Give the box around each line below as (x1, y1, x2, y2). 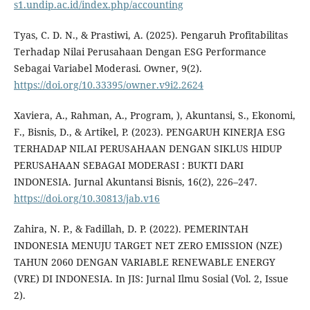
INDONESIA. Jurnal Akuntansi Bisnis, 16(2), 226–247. (13, 175, 257, 189)
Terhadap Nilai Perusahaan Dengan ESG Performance (13, 45, 266, 59)
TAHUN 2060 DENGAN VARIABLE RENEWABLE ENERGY (13, 255, 275, 269)
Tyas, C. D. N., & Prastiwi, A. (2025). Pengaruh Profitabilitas (13, 28, 288, 42)
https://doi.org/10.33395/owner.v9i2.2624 (13, 78, 203, 92)
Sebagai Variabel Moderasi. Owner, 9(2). (13, 62, 202, 75)
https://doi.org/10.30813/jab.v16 (13, 192, 160, 206)
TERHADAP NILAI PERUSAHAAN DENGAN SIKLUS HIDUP (13, 142, 282, 156)
